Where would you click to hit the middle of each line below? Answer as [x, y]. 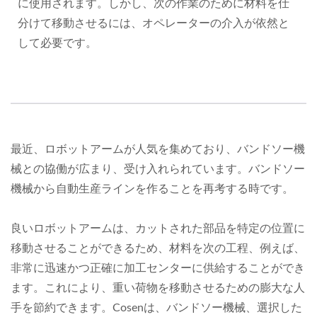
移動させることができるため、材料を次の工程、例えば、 [158, 248]
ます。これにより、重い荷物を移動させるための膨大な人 [158, 288]
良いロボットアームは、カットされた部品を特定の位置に [158, 228]
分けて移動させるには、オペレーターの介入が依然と [154, 23]
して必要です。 [57, 43]
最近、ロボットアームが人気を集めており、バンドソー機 [158, 149]
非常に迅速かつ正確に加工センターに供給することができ [158, 268]
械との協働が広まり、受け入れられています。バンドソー [158, 169]
